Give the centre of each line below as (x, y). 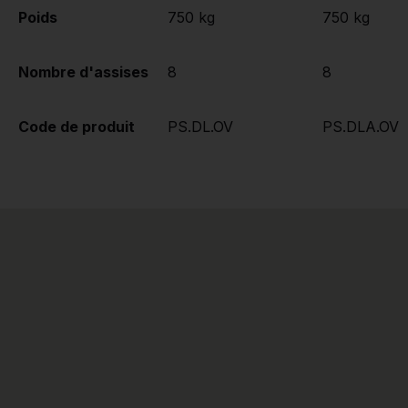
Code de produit (76, 127)
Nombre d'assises (83, 72)
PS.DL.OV (200, 127)
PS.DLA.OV (361, 127)
